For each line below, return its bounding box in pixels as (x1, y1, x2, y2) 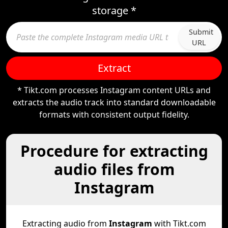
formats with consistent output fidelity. (39, 109, 189, 120)
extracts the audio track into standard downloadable (12, 97, 216, 108)
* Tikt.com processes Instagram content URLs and (17, 84, 211, 96)
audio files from (53, 159, 175, 180)
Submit (189, 27, 213, 37)
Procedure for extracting (20, 140, 208, 161)
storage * (92, 4, 136, 17)
